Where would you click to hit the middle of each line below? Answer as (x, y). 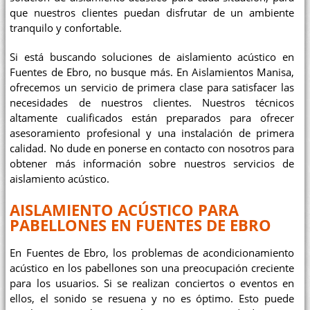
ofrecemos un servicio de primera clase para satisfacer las (152, 87)
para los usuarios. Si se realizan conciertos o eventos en (152, 283)
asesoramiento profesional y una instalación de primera (152, 133)
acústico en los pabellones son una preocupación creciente (152, 268)
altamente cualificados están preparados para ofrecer (152, 118)
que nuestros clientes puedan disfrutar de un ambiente (152, 13)
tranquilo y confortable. (66, 28)
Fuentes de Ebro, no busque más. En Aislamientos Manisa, (152, 72)
